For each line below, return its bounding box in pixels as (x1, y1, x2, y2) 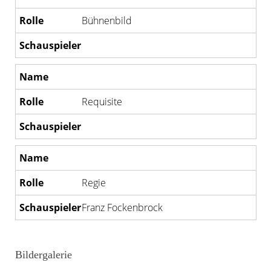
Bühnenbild (81, 14, 132, 27)
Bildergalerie (15, 249, 72, 261)
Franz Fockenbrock (81, 201, 163, 214)
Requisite (81, 95, 122, 108)
